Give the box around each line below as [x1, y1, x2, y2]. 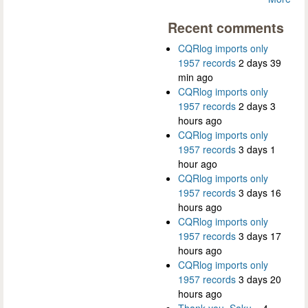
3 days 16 [239, 185, 281, 199]
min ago [178, 69, 213, 84]
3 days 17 [239, 228, 281, 243]
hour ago [178, 156, 217, 170]
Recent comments [168, 17, 284, 37]
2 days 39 [239, 55, 281, 69]
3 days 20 [239, 272, 281, 286]
